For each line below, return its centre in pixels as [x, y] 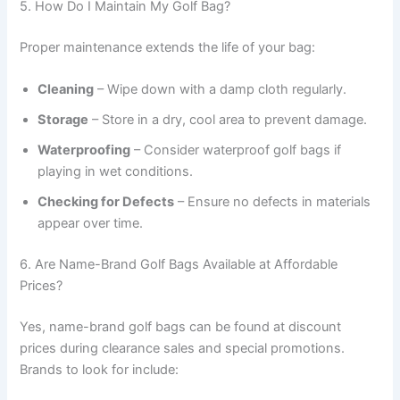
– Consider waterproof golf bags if [236, 150]
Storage [63, 120]
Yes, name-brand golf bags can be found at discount [181, 327]
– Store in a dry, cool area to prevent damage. [228, 120]
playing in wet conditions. [116, 172]
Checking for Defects [106, 202]
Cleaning [66, 90]
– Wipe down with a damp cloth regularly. [221, 90]
